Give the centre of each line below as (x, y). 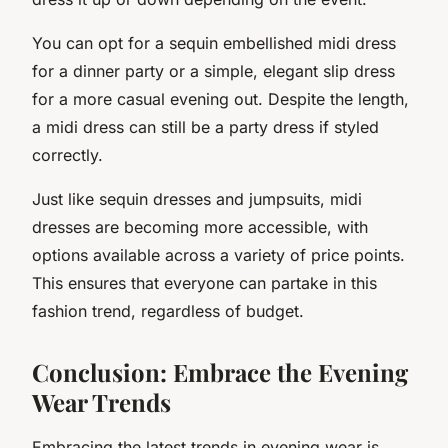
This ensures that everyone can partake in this (204, 282)
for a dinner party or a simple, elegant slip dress (213, 70)
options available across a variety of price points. (218, 254)
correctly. (67, 154)
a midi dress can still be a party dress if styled (205, 126)
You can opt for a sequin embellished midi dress (214, 42)
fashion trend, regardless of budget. (168, 310)
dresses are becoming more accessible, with (200, 226)
